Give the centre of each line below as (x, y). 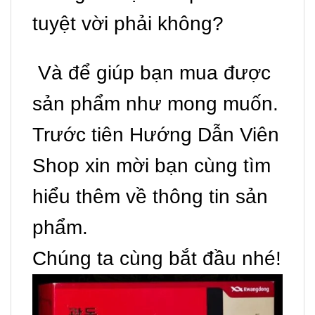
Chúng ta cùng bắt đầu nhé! (157, 259)
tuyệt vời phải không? (128, 24)
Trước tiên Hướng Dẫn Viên (156, 135)
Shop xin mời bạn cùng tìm (152, 166)
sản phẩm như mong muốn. (155, 104)
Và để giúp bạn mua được (152, 73)
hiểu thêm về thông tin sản (150, 197)
